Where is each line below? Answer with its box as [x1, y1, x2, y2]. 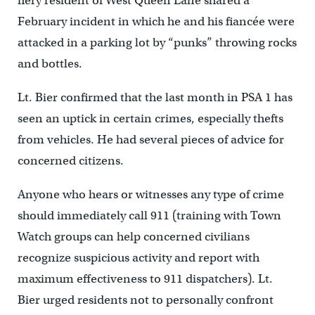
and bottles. [17, 56, 82, 72]
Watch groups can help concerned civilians [17, 229, 250, 245]
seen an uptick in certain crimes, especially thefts [17, 111, 283, 127]
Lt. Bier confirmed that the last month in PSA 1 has [17, 90, 292, 105]
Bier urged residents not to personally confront [17, 292, 274, 308]
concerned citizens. [17, 153, 124, 169]
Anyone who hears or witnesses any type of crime [17, 187, 284, 202]
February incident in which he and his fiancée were [17, 14, 295, 30]
